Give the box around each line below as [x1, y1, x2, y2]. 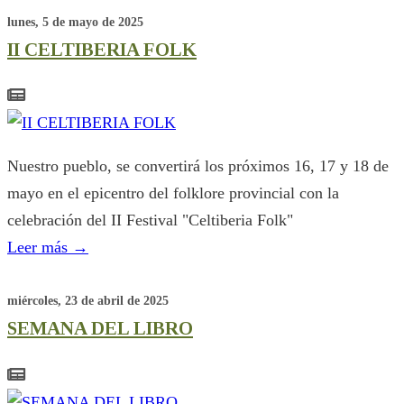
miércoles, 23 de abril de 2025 [7, 294, 169, 308]
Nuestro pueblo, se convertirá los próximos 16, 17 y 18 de [7, 157, 389, 176]
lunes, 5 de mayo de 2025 [7, 15, 143, 30]
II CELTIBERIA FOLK [7, 39, 197, 61]
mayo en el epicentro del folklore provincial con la [7, 184, 339, 203]
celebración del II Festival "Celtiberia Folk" [7, 211, 293, 230]
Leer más [7, 238, 72, 257]
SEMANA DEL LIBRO [7, 317, 193, 340]
